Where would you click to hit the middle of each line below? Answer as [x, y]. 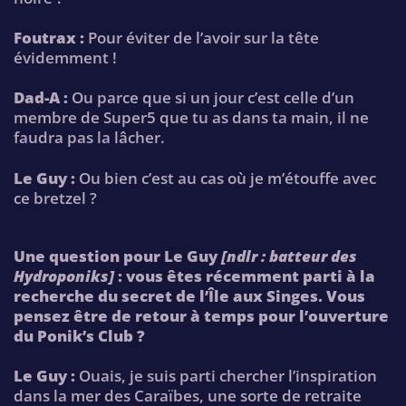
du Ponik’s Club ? [79, 335]
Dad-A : [41, 98]
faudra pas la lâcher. [89, 138]
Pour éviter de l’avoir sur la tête [202, 38]
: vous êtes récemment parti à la [245, 275]
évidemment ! [65, 58]
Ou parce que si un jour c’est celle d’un [211, 98]
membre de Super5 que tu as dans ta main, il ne [191, 118]
